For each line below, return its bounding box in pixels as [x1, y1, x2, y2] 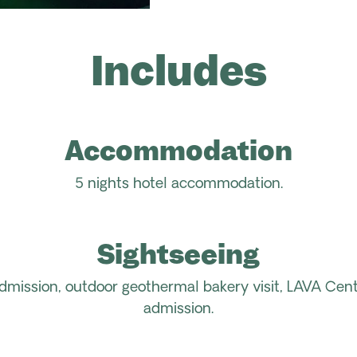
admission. [143, 301, 214, 317]
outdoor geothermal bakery [65, 280, 249, 296]
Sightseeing [97, 236, 260, 272]
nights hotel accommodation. [83, 176, 283, 192]
